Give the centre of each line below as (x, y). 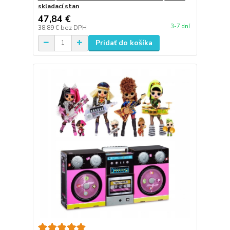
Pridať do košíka (124, 43)
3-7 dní (180, 26)
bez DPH (73, 27)
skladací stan (58, 6)
